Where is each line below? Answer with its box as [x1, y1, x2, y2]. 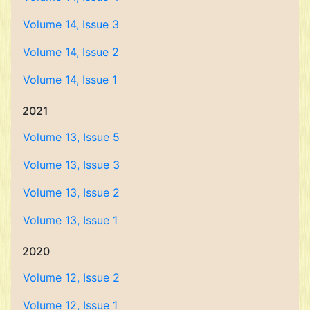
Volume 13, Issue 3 [23, 158, 120, 172]
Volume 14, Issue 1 [23, 73, 117, 86]
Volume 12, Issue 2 [23, 271, 120, 284]
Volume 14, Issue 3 [23, 17, 119, 31]
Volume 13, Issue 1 [23, 213, 118, 227]
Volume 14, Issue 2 [23, 45, 119, 59]
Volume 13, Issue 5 [23, 130, 120, 144]
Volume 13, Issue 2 [23, 185, 120, 199]
